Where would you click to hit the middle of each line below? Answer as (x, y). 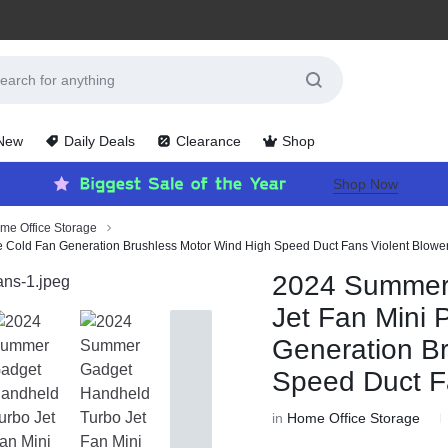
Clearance (208, 140)
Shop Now (365, 183)
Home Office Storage (354, 418)
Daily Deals (99, 140)
